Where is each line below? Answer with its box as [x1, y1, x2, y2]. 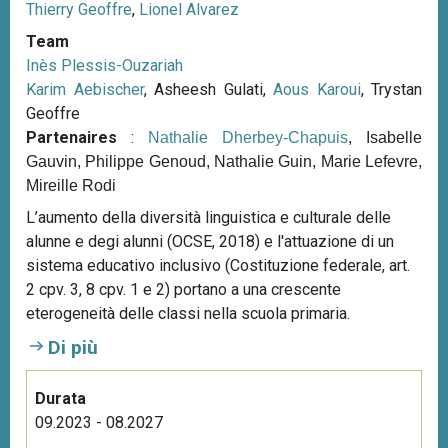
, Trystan [360, 79, 422, 99]
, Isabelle [348, 128, 422, 146]
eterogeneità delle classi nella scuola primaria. [26, 303, 350, 323]
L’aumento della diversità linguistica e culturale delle [26, 207, 391, 227]
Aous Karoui [273, 79, 361, 99]
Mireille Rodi [26, 176, 116, 194]
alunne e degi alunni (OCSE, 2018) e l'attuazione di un [26, 231, 394, 251]
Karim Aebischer [26, 79, 144, 99]
